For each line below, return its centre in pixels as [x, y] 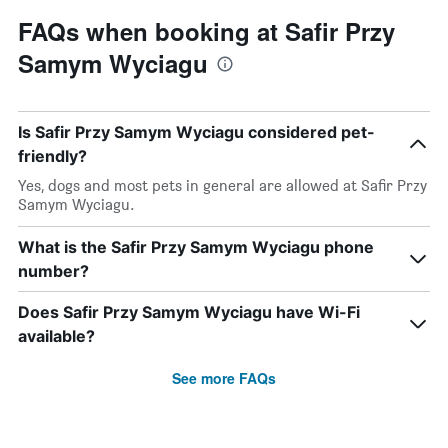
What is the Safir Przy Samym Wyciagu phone [196, 247]
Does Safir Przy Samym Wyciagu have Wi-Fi [189, 312]
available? [56, 336]
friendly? [52, 156]
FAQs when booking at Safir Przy [206, 31]
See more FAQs [224, 378]
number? [53, 271]
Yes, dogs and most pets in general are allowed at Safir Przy [222, 185]
